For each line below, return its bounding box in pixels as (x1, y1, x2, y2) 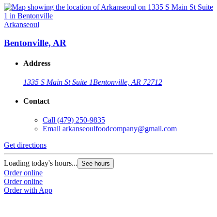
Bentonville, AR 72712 (93, 77, 162, 86)
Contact (23, 97, 49, 106)
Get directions (4, 141, 46, 150)
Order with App (4, 186, 52, 195)
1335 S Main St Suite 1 (23, 77, 93, 86)
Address (23, 59, 50, 67)
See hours (81, 160, 110, 168)
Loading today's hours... (4, 159, 77, 168)
